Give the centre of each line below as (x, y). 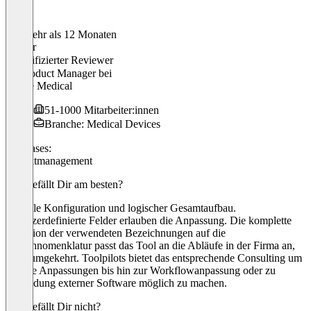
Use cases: (28, 148)
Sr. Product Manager (52, 73)
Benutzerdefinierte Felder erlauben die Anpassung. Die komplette (149, 220)
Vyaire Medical (39, 85)
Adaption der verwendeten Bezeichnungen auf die (116, 233)
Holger (21, 47)
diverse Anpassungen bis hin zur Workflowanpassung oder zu (141, 270)
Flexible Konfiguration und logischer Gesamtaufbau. (121, 208)
